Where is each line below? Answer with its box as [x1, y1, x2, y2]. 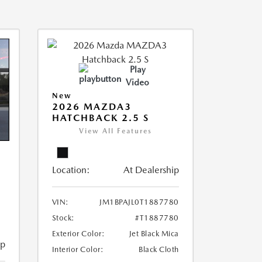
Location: [51, 164, 90, 175]
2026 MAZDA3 [51, 101, 132, 112]
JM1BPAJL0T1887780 [99, 198, 179, 206]
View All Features [78, 127, 152, 135]
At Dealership [123, 164, 179, 175]
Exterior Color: [51, 229, 105, 238]
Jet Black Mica [129, 229, 179, 238]
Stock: [51, 213, 75, 222]
